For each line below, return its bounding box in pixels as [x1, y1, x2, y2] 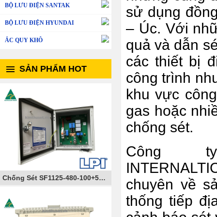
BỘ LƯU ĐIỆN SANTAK [5, 2, 70, 9]
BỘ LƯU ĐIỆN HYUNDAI [5, 19, 74, 26]
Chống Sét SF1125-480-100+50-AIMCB [99, 174, 106, 182]
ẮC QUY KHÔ [5, 37, 43, 44]
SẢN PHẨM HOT [19, 64, 87, 74]
